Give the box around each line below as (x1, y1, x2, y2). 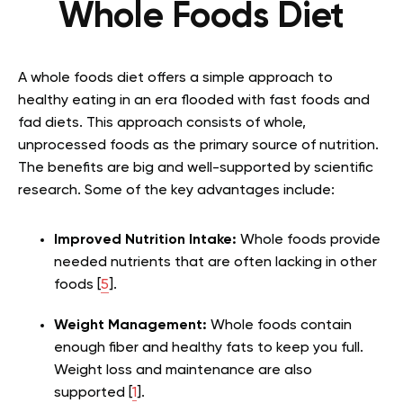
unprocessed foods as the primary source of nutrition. (18, 138, 379, 153)
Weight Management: (54, 318, 207, 333)
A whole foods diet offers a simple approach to (18, 70, 333, 85)
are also (255, 363, 312, 378)
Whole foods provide (237, 232, 381, 247)
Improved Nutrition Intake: (54, 232, 237, 247)
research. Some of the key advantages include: (18, 183, 335, 198)
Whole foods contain (207, 318, 352, 333)
